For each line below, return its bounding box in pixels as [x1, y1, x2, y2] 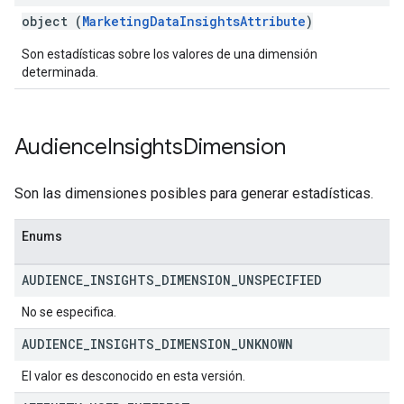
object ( [22, 13, 82, 30]
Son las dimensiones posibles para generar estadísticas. [14, 185, 373, 202]
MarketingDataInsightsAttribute [82, 13, 306, 30]
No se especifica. [22, 305, 116, 319]
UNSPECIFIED [238, 271, 322, 289]
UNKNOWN [238, 335, 293, 353]
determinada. [22, 65, 98, 79]
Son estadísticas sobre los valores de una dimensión [22, 47, 317, 61]
